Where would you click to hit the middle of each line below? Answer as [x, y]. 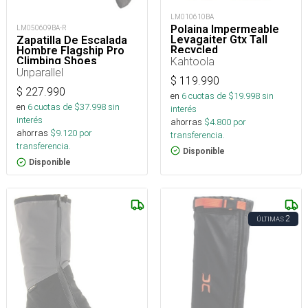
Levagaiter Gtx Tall [219, 39]
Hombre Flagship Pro [70, 50]
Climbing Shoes [57, 60]
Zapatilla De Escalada [72, 40]
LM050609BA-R [42, 27]
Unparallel [40, 72]
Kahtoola [192, 61]
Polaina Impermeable [225, 29]
